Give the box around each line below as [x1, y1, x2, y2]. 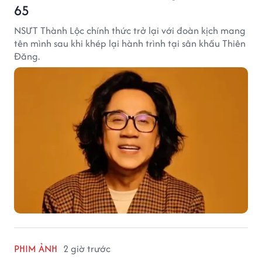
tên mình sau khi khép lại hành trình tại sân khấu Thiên [14, 36, 246, 50]
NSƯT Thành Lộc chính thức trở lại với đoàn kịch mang [14, 23, 246, 37]
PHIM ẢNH [14, 241, 57, 256]
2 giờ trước [63, 241, 111, 256]
